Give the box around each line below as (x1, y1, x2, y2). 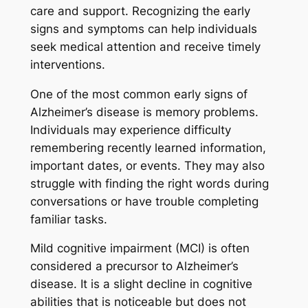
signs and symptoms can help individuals (30, 21, 257, 36)
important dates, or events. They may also (30, 158, 265, 173)
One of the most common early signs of (30, 87, 247, 101)
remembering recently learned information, (30, 140, 266, 155)
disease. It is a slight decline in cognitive (30, 277, 252, 291)
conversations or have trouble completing (30, 194, 258, 208)
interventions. (30, 57, 105, 71)
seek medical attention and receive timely (30, 39, 261, 54)
